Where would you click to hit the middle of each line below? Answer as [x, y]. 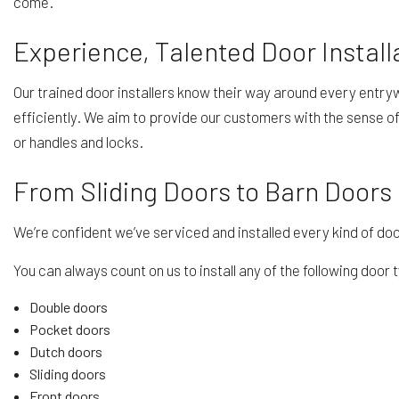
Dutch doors [65, 351]
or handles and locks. [78, 141]
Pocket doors [69, 329]
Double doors [68, 306]
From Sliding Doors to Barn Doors [203, 190]
